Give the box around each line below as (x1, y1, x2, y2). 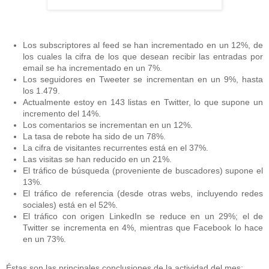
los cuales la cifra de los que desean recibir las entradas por (23, 52, 263, 62)
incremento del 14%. (23, 109, 101, 119)
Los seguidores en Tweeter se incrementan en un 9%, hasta (23, 74, 263, 85)
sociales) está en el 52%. (23, 200, 118, 210)
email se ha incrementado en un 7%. (23, 63, 162, 73)
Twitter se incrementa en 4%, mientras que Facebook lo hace (23, 223, 263, 233)
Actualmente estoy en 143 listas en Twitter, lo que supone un (23, 97, 263, 107)
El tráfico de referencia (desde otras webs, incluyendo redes (23, 189, 263, 199)
